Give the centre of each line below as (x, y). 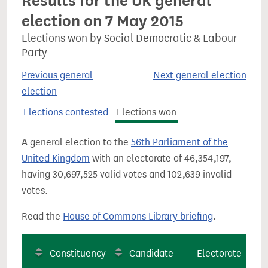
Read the (42, 216)
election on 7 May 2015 (103, 21)
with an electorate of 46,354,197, (161, 158)
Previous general (57, 75)
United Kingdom (56, 158)
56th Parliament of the (179, 142)
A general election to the (76, 142)
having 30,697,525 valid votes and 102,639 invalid (127, 174)
